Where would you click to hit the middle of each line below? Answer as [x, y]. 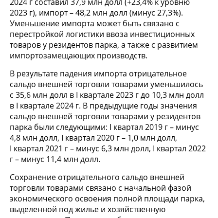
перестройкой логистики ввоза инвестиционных [102, 34]
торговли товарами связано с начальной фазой [100, 188]
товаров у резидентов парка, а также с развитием [104, 45]
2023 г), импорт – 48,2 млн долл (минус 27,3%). [96, 13]
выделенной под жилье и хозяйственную [88, 209]
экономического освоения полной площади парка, [107, 199]
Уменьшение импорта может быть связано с [95, 24]
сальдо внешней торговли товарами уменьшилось [106, 84]
